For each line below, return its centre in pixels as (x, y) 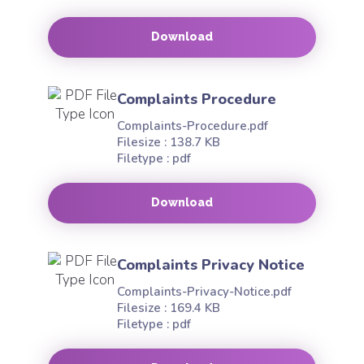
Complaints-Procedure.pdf (193, 126)
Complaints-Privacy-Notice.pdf (204, 292)
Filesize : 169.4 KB (169, 308)
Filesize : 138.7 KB (169, 142)
